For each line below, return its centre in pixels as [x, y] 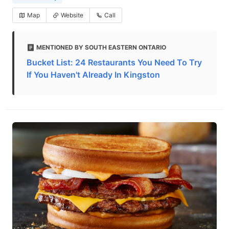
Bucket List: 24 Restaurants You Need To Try [114, 62]
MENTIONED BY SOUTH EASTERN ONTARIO [101, 47]
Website [72, 15]
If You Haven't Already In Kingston [93, 75]
